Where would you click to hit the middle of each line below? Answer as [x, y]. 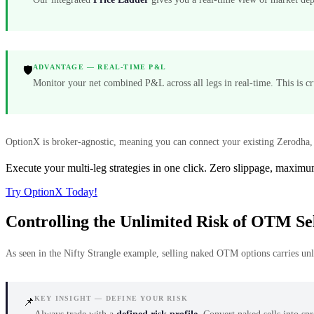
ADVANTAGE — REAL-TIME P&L [100, 67]
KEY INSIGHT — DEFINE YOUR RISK [111, 298]
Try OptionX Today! [52, 191]
